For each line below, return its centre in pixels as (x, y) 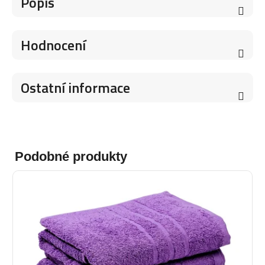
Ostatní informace (75, 88)
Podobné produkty (71, 156)
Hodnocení (53, 45)
